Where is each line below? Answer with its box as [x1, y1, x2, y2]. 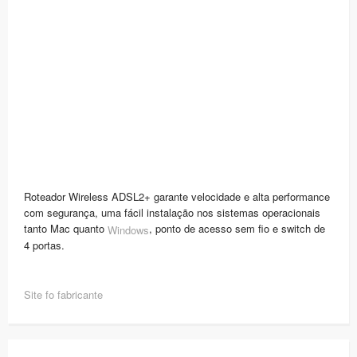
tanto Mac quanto [24, 220, 108, 236]
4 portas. [24, 237, 65, 253]
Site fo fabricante [24, 286, 103, 302]
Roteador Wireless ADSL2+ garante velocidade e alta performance [24, 188, 330, 204]
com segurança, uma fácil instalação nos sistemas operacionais [24, 204, 320, 220]
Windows [108, 222, 149, 237]
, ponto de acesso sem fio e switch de [149, 220, 325, 236]
